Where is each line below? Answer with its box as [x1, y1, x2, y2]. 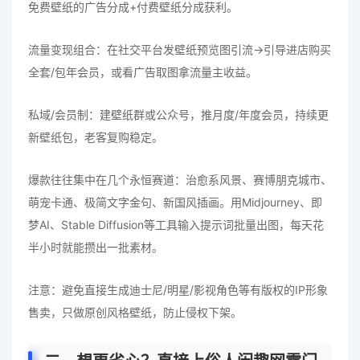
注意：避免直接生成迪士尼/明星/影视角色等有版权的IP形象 [28, 282, 328, 297]
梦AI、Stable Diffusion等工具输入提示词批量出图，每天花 [28, 217, 324, 231]
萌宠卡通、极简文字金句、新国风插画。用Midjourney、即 [28, 194, 322, 209]
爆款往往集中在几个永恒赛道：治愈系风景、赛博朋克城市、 [28, 172, 332, 186]
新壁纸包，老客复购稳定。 [28, 129, 163, 144]
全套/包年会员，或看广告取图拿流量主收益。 [28, 64, 257, 79]
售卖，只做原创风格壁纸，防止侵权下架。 [28, 305, 242, 319]
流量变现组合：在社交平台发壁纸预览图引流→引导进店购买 [28, 42, 331, 56]
